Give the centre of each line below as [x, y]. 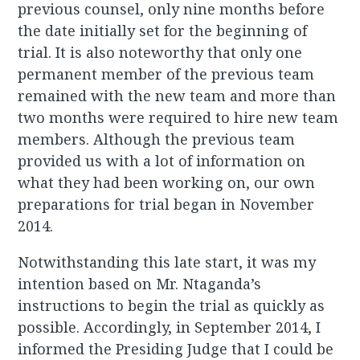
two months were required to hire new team [178, 118]
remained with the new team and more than [177, 96]
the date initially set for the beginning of [163, 31]
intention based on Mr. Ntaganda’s [140, 284]
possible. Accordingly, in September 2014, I [170, 327]
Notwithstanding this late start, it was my [167, 262]
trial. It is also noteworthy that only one [160, 53]
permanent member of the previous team [166, 74]
